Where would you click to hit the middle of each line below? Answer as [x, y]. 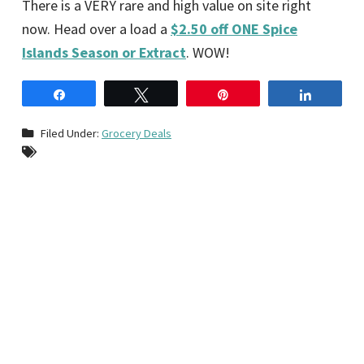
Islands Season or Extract [104, 52]
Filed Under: [71, 133]
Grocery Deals [136, 133]
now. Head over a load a [96, 28]
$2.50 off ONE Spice [234, 28]
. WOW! [208, 52]
